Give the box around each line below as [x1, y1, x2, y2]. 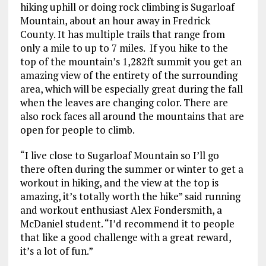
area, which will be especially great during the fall [20, 82, 243, 96]
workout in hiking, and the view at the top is [20, 176, 218, 190]
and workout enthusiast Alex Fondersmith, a [20, 203, 222, 217]
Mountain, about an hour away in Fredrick [20, 14, 210, 28]
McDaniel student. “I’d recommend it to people [20, 217, 235, 231]
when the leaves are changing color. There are [20, 96, 228, 110]
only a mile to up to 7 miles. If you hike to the [20, 41, 228, 55]
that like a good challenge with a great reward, [20, 230, 231, 245]
